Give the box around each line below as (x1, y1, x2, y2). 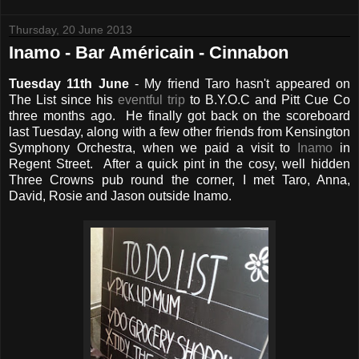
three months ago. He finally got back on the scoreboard (9, 109, 350, 123)
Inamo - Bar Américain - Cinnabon (9, 42, 288, 63)
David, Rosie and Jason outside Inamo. (9, 189, 232, 204)
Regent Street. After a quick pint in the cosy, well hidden (9, 157, 350, 171)
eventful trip (118, 93, 185, 107)
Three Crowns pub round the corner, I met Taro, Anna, (9, 173, 350, 188)
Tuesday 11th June (9, 77, 129, 91)
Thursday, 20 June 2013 (9, 23, 132, 37)
